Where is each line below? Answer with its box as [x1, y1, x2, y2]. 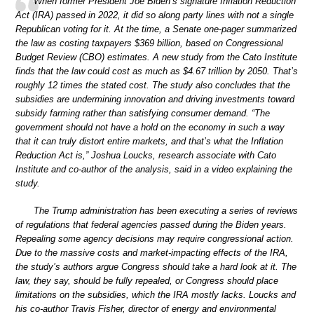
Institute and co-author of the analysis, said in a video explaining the [15, 163, 292, 175]
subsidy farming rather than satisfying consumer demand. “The [15, 107, 270, 118]
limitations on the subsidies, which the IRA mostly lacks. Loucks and [15, 289, 296, 301]
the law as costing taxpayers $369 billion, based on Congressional [15, 37, 283, 48]
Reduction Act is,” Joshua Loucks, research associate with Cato [15, 149, 276, 161]
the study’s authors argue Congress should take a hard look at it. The [15, 261, 296, 273]
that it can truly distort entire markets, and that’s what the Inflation [15, 135, 283, 146]
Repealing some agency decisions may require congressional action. [15, 233, 294, 245]
